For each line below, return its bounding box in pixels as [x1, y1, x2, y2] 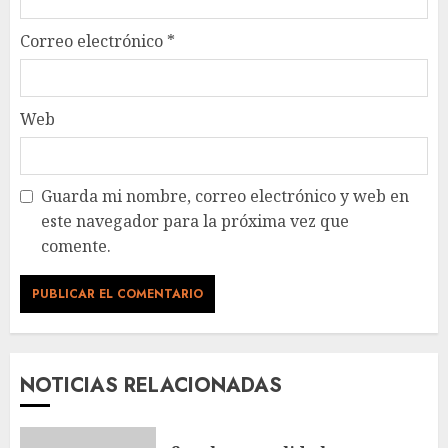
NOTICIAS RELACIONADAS [20, 371, 282, 401]
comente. [41, 235, 111, 258]
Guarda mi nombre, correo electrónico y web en [41, 185, 409, 208]
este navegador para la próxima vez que [41, 210, 349, 233]
